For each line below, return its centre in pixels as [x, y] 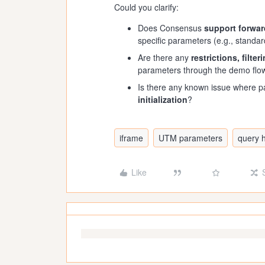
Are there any [164, 57]
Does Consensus [171, 28]
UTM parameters [190, 138]
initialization [163, 99]
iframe [131, 138]
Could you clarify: [146, 7]
